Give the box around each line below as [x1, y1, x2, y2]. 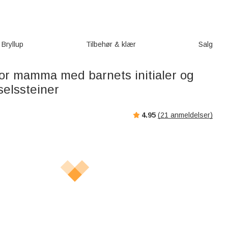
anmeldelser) [168, 110, 213, 119]
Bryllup [1, 40, 23, 48]
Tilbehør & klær [85, 40, 136, 48]
